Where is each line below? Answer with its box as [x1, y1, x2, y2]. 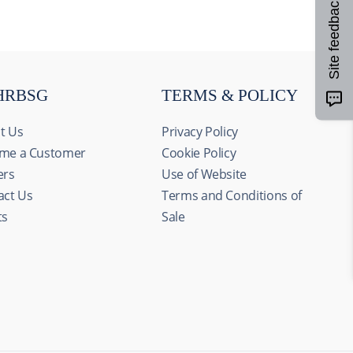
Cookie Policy [162, 144, 236, 162]
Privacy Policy [162, 123, 239, 140]
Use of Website [162, 165, 247, 183]
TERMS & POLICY [162, 86, 298, 105]
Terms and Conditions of [162, 187, 302, 204]
